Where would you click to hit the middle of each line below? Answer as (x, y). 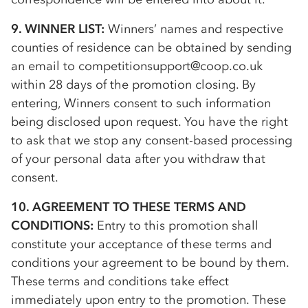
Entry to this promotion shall (176, 225)
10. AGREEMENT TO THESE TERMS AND (129, 207)
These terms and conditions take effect (120, 281)
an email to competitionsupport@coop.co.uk (137, 66)
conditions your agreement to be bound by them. (150, 263)
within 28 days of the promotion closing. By (133, 85)
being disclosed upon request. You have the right (150, 122)
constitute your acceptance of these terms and (141, 244)
